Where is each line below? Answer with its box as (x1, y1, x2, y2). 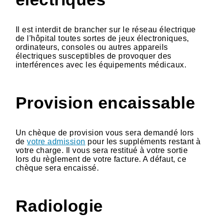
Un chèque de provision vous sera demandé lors (16, 128, 194, 137)
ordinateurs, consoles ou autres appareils (16, 43, 168, 51)
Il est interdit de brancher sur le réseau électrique (16, 25, 196, 34)
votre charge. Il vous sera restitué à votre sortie (16, 146, 188, 154)
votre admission (27, 137, 86, 146)
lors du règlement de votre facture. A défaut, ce (16, 154, 187, 163)
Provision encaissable (16, 93, 196, 112)
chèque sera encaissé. (16, 163, 99, 172)
